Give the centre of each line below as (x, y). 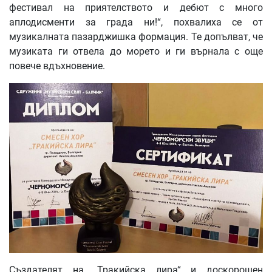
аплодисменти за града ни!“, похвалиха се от (136, 22)
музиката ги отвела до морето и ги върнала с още (136, 51)
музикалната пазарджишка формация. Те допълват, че (136, 36)
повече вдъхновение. (57, 66)
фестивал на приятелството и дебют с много (136, 7)
